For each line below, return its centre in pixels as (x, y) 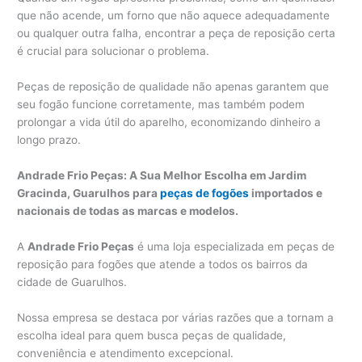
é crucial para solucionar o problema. (114, 51)
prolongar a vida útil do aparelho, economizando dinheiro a (169, 122)
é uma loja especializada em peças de (235, 246)
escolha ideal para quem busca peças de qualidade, (152, 335)
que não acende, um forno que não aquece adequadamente (174, 16)
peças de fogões (205, 193)
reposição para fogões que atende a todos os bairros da (163, 264)
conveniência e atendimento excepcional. (126, 353)
